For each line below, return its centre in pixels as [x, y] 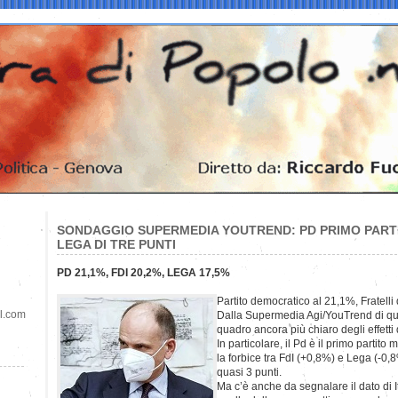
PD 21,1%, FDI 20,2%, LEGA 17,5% [143, 272]
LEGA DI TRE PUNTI [116, 244]
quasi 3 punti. [249, 372]
